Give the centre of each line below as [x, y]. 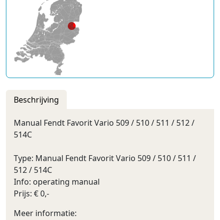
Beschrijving [36, 100]
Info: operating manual [57, 182]
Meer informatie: [45, 213]
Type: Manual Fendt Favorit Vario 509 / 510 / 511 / [105, 158]
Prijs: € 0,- [31, 193]
